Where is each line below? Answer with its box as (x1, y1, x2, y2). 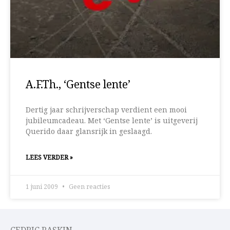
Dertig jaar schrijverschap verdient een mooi (26, 104, 187, 116)
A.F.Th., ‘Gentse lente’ (26, 76, 130, 93)
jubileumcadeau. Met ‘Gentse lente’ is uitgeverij (26, 115, 198, 127)
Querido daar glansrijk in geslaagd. (26, 126, 152, 138)
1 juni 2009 (26, 182, 60, 192)
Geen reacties (67, 182, 110, 192)
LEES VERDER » (26, 152, 73, 163)
